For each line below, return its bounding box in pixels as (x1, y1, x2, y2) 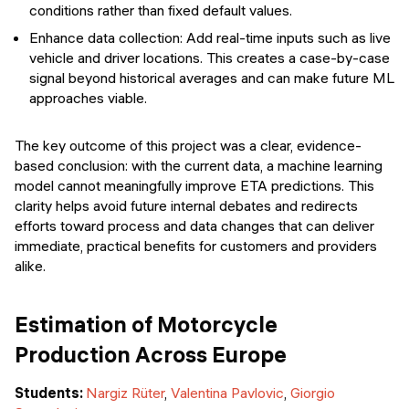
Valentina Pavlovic (171, 383, 284, 402)
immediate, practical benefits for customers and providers (15, 236, 377, 256)
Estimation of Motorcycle (15, 309, 278, 338)
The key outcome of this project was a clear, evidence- (15, 136, 362, 155)
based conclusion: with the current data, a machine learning (15, 156, 383, 175)
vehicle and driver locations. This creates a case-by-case (29, 48, 390, 68)
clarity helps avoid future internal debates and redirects (15, 196, 358, 215)
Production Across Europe (15, 340, 287, 368)
